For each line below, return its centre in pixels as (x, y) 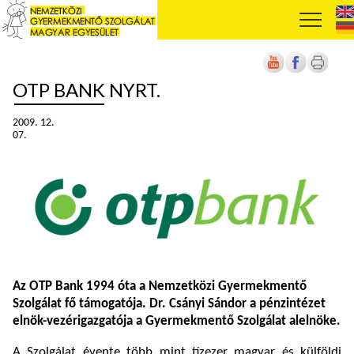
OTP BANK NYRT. (87, 90)
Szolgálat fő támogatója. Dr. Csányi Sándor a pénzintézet (169, 304)
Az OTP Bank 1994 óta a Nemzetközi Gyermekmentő (160, 287)
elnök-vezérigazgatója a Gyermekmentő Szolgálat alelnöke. (177, 322)
